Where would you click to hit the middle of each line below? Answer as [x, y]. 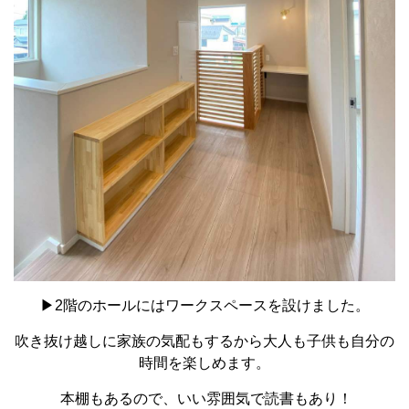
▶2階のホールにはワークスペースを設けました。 [204, 306]
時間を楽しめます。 [204, 363]
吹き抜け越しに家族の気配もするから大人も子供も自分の [204, 341]
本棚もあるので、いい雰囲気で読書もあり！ [204, 399]
